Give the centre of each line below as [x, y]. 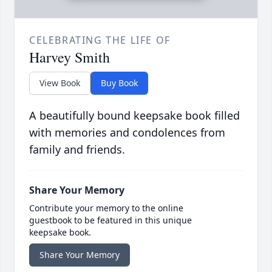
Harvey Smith [70, 57]
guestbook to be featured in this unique [110, 220]
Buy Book [119, 83]
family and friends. [77, 150]
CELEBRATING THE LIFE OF [100, 40]
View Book [60, 83]
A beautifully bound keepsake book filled [134, 116]
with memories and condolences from [127, 133]
